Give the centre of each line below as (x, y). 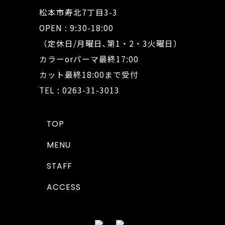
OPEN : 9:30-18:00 (76, 28)
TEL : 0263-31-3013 (79, 90)
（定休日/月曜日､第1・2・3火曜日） (110, 44)
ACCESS (64, 187)
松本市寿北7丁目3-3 (78, 13)
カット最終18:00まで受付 (89, 75)
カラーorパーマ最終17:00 (89, 59)
